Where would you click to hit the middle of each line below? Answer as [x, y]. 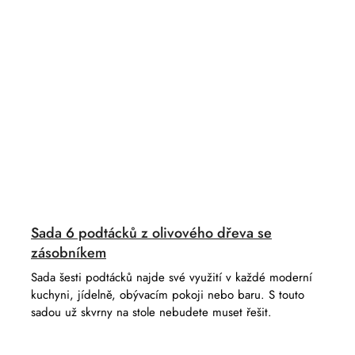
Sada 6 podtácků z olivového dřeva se [151, 233]
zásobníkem [69, 252]
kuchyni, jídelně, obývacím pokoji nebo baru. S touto [168, 294]
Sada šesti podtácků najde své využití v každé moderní [172, 277]
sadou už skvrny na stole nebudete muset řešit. [151, 312]
